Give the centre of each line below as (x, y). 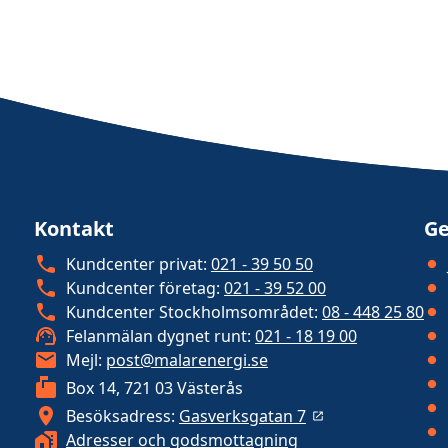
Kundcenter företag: (143, 288)
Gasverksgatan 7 (242, 416)
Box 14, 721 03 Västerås (154, 388)
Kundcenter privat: (136, 264)
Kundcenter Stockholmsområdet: (192, 312)
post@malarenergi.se (187, 360)
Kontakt (74, 228)
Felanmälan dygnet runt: (158, 336)
